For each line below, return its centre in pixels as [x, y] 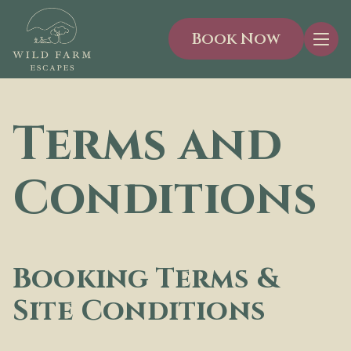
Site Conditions [139, 311]
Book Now [236, 39]
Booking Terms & [147, 279]
